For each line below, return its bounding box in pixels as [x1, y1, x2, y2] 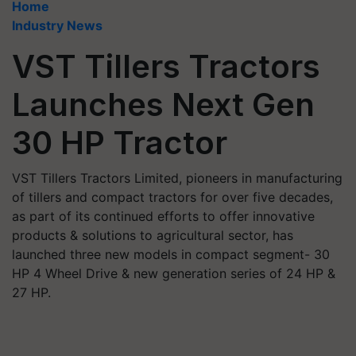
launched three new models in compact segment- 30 [12, 246, 330, 262]
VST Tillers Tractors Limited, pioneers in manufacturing [12, 170, 342, 186]
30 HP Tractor [12, 123, 227, 162]
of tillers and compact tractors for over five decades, [12, 189, 333, 205]
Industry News [12, 17, 103, 33]
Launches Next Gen [12, 85, 315, 124]
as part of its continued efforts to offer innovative [12, 208, 315, 224]
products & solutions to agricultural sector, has [12, 227, 293, 243]
